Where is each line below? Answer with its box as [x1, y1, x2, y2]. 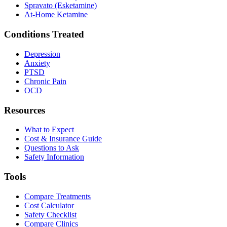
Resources [4, 104, 45, 116]
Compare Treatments [24, 192, 91, 201]
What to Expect [24, 125, 74, 134]
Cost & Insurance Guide [24, 134, 102, 143]
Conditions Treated [4, 29, 84, 40]
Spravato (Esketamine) [24, 1, 97, 10]
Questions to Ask [24, 143, 79, 153]
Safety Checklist [24, 210, 77, 219]
